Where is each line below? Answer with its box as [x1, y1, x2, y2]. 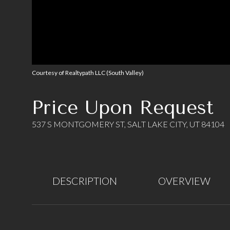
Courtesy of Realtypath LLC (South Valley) [32, 69, 144, 76]
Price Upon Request [32, 97, 214, 119]
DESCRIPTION [52, 175, 117, 187]
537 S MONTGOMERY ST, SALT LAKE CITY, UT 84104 [32, 119, 224, 129]
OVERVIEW [158, 175, 210, 187]
